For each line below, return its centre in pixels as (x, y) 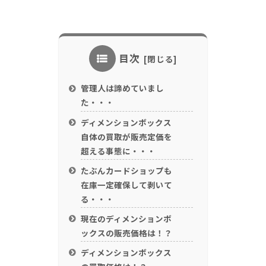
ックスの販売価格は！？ (127, 232)
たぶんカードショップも (127, 170)
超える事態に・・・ (118, 151)
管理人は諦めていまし (123, 88)
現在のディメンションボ (126, 218)
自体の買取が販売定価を (127, 136)
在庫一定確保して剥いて (127, 184)
